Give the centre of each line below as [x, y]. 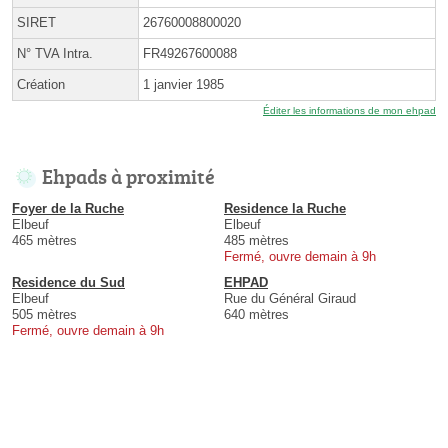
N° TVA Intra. [55, 53]
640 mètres [256, 314]
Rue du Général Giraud [290, 298]
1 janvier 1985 [183, 84]
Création [41, 84]
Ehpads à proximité [128, 175]
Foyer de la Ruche [68, 208]
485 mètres [256, 240]
